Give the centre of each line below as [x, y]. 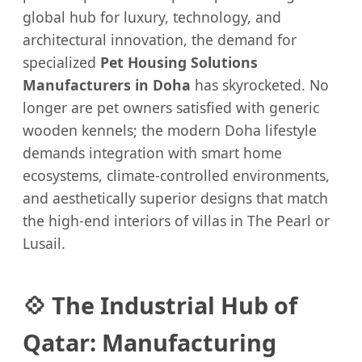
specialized [61, 62]
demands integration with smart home [152, 152]
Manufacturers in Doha [107, 84]
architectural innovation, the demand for [160, 39]
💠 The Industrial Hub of [160, 305]
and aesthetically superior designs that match [175, 198]
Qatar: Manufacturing [149, 342]
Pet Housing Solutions [179, 62]
